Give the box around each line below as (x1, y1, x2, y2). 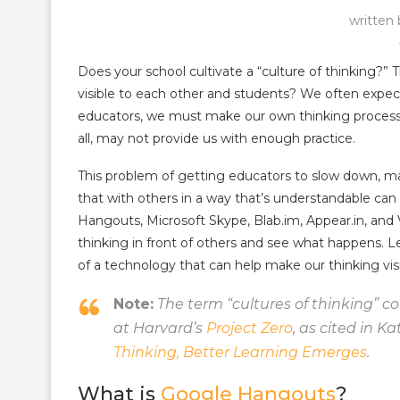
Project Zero (206, 320, 293, 337)
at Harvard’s (113, 320, 206, 337)
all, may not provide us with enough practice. (78, 130, 355, 146)
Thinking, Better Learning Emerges (113, 344, 367, 361)
